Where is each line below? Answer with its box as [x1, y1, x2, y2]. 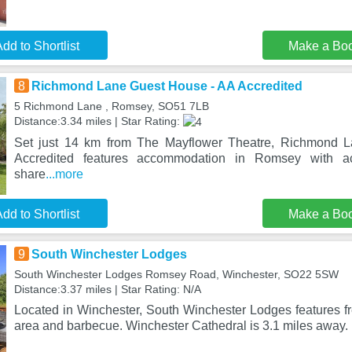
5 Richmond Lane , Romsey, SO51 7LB [13, 100, 209, 112]
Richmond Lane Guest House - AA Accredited [31, 79, 302, 93]
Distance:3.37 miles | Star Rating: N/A [13, 283, 201, 295]
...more [45, 167, 83, 181]
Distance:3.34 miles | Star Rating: [13, 115, 183, 127]
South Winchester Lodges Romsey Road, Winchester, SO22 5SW [13, 268, 339, 280]
